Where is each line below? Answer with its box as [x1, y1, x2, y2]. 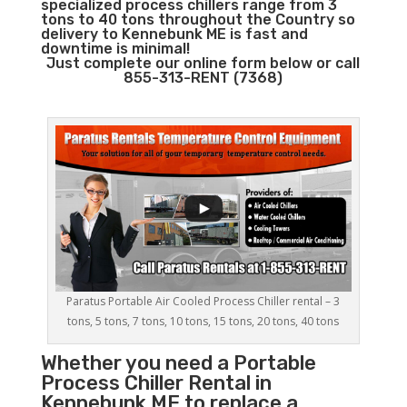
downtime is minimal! [40, 40, 190, 57]
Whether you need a [40, 351, 233, 376]
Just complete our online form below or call [46, 55, 361, 72]
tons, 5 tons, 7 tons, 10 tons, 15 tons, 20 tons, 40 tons [67, 313, 340, 330]
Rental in [183, 371, 272, 396]
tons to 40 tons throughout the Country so [40, 11, 355, 28]
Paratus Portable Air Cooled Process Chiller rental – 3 [66, 293, 341, 310]
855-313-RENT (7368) [124, 69, 283, 86]
